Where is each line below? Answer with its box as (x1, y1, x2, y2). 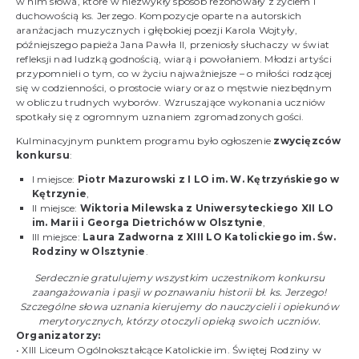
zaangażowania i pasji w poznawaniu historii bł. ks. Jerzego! (32, 286, 327, 299)
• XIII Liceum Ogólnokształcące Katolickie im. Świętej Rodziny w (16, 344, 322, 357)
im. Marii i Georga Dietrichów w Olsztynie (32, 216, 263, 229)
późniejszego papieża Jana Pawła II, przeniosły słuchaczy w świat (16, 38, 330, 51)
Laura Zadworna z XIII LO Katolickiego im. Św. (83, 231, 336, 244)
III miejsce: (32, 231, 83, 244)
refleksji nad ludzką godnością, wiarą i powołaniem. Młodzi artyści (16, 53, 332, 66)
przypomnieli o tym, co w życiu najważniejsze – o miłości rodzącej (16, 67, 333, 80)
